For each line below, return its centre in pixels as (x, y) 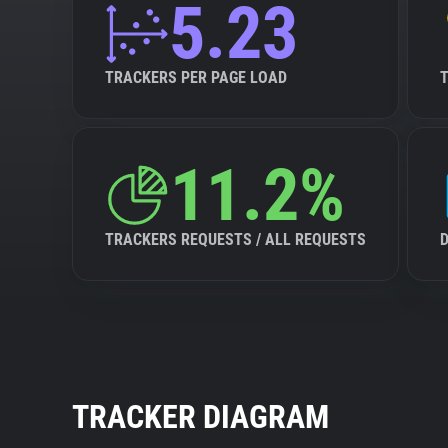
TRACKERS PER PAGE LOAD (196, 77)
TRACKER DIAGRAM (200, 417)
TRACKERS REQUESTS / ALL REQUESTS (235, 239)
